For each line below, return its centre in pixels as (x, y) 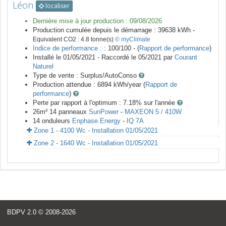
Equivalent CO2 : (57, 40)
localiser (57, 6)
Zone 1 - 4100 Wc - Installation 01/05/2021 (95, 131)
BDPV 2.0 (22, 212)
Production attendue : (65, 85)
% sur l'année (156, 103)
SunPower (104, 112)
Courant (186, 58)
